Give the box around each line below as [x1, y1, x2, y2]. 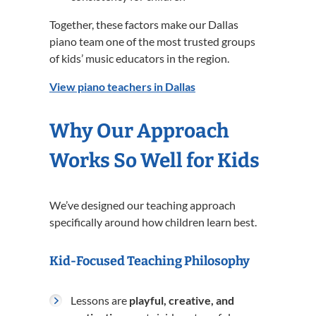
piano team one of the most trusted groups [49, 35, 255, 48]
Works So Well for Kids [49, 149, 260, 172]
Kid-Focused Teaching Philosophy [49, 253, 250, 269]
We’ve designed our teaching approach [49, 198, 236, 212]
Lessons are [71, 293, 129, 307]
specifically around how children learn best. [49, 215, 257, 229]
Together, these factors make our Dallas [49, 18, 238, 31]
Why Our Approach [49, 119, 229, 142]
